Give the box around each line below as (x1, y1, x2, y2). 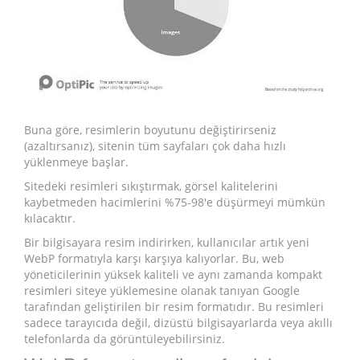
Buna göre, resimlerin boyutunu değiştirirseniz (24, 122, 276, 138)
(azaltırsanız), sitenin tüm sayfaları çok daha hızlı (24, 138, 286, 154)
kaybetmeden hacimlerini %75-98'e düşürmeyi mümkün (24, 194, 325, 211)
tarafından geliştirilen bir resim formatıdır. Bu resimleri (24, 299, 324, 315)
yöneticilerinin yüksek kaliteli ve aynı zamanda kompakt (24, 267, 322, 283)
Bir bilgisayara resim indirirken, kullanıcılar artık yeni (24, 235, 309, 251)
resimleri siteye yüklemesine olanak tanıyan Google (24, 283, 300, 299)
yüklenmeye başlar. (24, 154, 129, 170)
